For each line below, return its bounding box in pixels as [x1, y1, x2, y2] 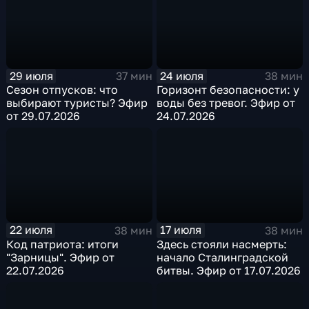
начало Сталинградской [157, 250, 289, 264]
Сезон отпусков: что [6, 83, 119, 97]
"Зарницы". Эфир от [6, 250, 115, 264]
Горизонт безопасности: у [157, 83, 300, 97]
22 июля [9, 223, 52, 237]
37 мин [115, 69, 152, 83]
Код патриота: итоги [6, 237, 119, 251]
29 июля [9, 68, 53, 83]
